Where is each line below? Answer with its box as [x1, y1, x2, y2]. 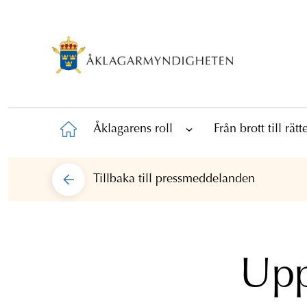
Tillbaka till [93, 173, 156, 186]
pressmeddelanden [156, 173, 255, 186]
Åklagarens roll [93, 123, 173, 136]
